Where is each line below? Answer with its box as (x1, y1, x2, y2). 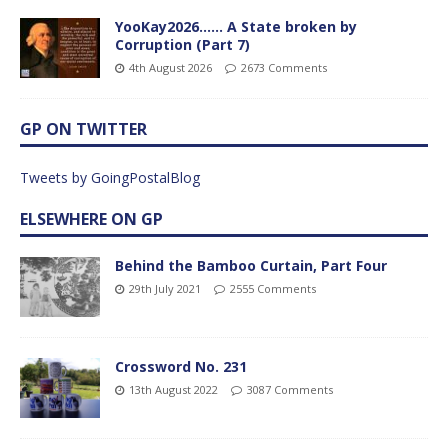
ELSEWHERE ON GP (20, 207, 163, 230)
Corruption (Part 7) (115, 34, 250, 54)
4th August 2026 (129, 59, 212, 75)
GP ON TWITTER (20, 117, 147, 140)
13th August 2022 (129, 381, 218, 397)
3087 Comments (247, 381, 333, 397)
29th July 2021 (129, 280, 201, 296)
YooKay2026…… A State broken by (115, 16, 357, 36)
